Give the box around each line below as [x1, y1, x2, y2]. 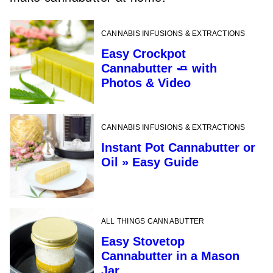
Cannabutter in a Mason [101, 249, 239, 263]
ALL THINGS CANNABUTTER [101, 216, 205, 225]
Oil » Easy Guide [101, 155, 199, 169]
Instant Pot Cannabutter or [101, 140, 255, 154]
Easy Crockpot [101, 46, 186, 60]
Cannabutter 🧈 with [101, 61, 217, 75]
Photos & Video [101, 76, 191, 90]
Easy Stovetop [101, 234, 185, 248]
